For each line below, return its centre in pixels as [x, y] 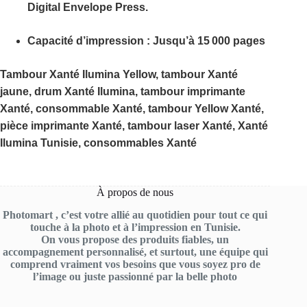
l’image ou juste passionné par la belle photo [135, 277]
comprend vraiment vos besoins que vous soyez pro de [135, 265]
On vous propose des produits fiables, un [135, 240]
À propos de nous [135, 193]
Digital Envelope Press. [88, 8]
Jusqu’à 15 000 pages [209, 41]
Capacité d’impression [86, 41]
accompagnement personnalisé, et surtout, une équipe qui [135, 252]
